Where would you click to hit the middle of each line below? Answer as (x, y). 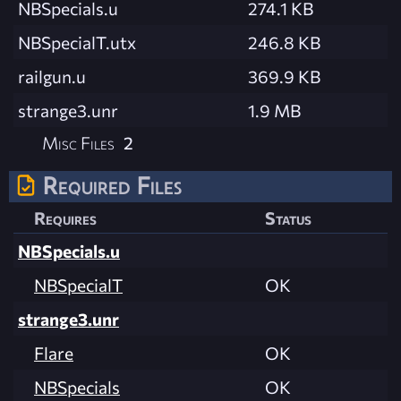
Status (288, 217)
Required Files (112, 185)
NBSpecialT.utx (77, 42)
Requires (65, 217)
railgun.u (52, 76)
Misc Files (79, 142)
